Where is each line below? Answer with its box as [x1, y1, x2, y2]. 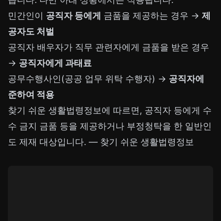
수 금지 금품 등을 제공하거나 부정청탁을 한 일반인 [8, 121, 212, 132]
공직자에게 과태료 [19, 58, 92, 69]
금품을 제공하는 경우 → [101, 10, 202, 21]
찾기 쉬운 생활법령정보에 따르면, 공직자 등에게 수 [8, 105, 212, 116]
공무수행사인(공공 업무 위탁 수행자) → [8, 74, 169, 84]
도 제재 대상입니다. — [8, 137, 100, 147]
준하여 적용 [8, 89, 54, 100]
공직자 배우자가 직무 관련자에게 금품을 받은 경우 [8, 42, 209, 53]
